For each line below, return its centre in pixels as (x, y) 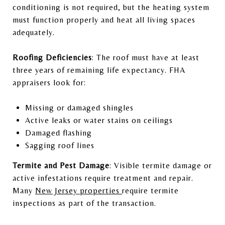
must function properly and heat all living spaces (104, 20)
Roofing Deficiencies (52, 57)
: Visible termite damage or (161, 165)
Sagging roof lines (60, 145)
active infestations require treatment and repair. (103, 178)
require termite (150, 190)
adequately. (34, 32)
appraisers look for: (49, 82)
